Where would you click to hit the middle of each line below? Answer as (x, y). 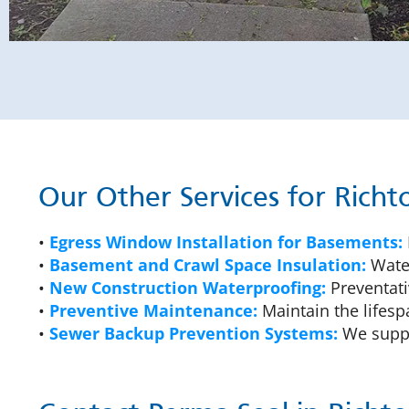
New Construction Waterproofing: (188, 287)
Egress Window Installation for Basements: (226, 241)
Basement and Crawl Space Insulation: (208, 264)
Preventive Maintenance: (153, 310)
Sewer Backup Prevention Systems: (194, 333)
